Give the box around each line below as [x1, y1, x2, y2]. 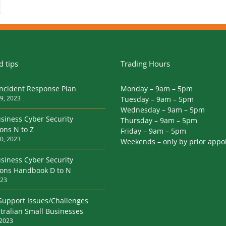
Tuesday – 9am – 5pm [121, 94, 194, 104]
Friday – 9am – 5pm [121, 126, 186, 136]
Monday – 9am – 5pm [121, 84, 193, 94]
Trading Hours [121, 59, 170, 69]
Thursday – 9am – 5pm [121, 116, 197, 126]
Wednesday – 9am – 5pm [121, 105, 205, 115]
